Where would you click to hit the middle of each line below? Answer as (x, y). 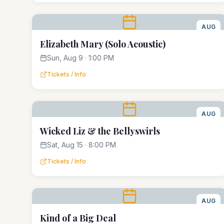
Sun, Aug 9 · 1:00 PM (80, 58)
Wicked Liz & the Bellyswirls (100, 131)
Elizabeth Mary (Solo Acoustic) (103, 44)
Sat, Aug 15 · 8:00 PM (81, 145)
